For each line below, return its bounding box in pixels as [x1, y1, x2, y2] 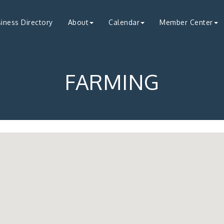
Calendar [108, 18, 139, 26]
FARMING [64, 68, 159, 95]
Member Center [159, 18, 213, 26]
